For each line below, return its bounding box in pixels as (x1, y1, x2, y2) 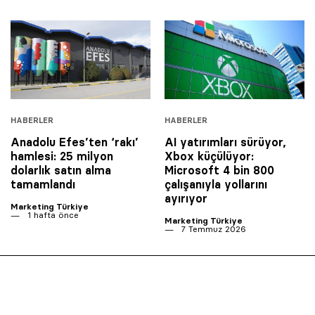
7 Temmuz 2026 (179, 224, 246, 235)
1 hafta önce (25, 210, 79, 221)
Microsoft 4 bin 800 (165, 163, 274, 178)
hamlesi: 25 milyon (11, 149, 113, 164)
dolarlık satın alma (11, 163, 111, 178)
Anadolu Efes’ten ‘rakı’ (11, 135, 139, 150)
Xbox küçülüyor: (165, 149, 254, 164)
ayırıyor (165, 191, 207, 206)
